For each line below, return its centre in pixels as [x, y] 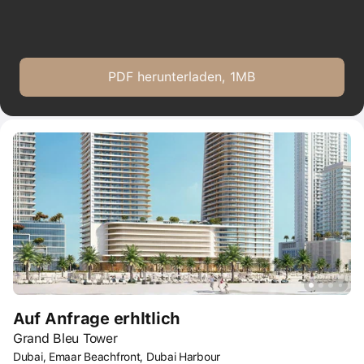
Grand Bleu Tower [65, 338]
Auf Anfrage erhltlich [97, 318]
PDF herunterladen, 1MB [182, 77]
